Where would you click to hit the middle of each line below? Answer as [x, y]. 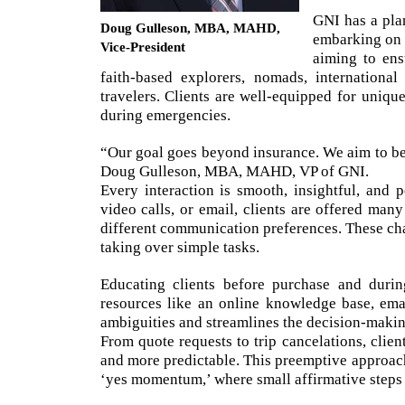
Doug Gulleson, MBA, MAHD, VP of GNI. [234, 171]
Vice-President [142, 47]
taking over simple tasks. [179, 247]
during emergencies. [165, 115]
